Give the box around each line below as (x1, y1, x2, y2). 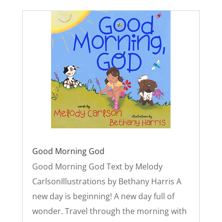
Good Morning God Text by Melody (32, 161, 163, 172)
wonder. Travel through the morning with (32, 206, 187, 217)
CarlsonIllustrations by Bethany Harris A (32, 176, 181, 187)
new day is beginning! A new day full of (32, 191, 174, 202)
